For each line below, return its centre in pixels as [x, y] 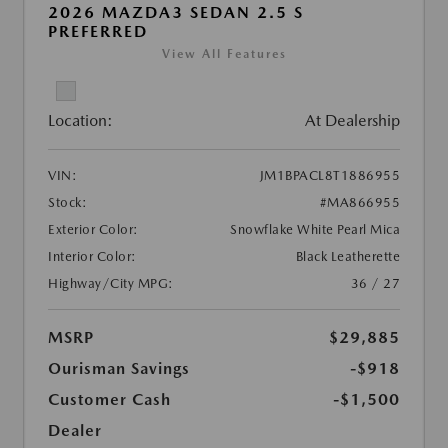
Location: [80, 121]
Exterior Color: [93, 230]
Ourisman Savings [119, 369]
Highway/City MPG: [111, 284]
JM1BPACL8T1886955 [329, 176]
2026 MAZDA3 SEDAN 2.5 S [176, 13]
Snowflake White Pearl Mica [315, 230]
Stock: [67, 203]
